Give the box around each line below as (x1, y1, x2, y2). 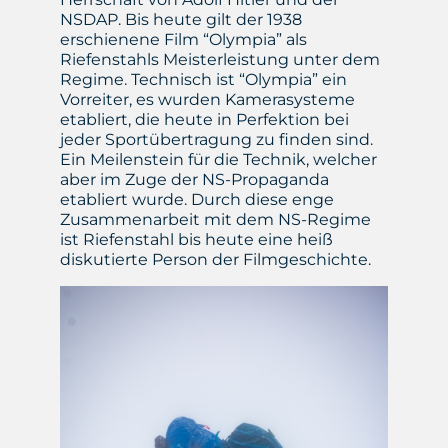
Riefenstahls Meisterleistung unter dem (59, 50, 380, 70)
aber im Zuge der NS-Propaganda (59, 170, 329, 190)
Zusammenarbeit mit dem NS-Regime (59, 210, 371, 230)
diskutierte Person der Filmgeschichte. (59, 250, 375, 270)
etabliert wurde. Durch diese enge (59, 190, 334, 210)
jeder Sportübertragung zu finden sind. (59, 130, 373, 150)
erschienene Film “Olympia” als (59, 30, 307, 50)
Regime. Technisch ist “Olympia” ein (59, 70, 347, 90)
